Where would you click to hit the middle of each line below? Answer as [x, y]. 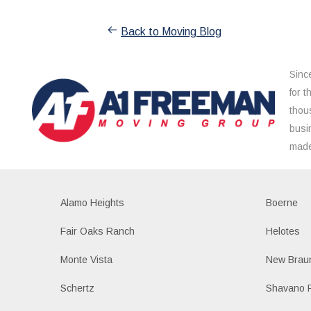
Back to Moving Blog [171, 31]
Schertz [77, 288]
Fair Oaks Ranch [97, 231]
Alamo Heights [92, 202]
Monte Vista [86, 259]
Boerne [282, 202]
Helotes [283, 231]
